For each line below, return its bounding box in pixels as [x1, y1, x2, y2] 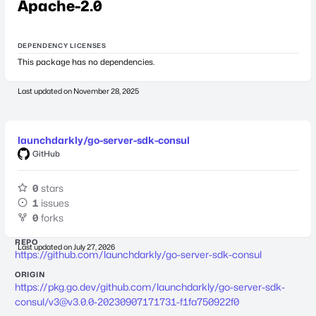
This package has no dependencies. [17, 57, 154, 67]
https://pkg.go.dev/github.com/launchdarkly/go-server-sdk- [15, 280, 285, 293]
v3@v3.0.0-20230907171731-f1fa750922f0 [49, 295, 239, 308]
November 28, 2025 [73, 86, 139, 95]
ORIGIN [15, 269, 45, 279]
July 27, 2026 [73, 243, 115, 251]
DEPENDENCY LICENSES [17, 41, 107, 49]
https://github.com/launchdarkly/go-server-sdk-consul [15, 248, 262, 260]
